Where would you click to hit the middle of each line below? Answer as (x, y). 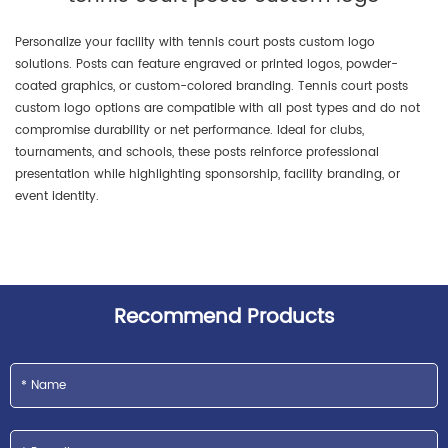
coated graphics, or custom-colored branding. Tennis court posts (211, 86)
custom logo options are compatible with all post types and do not (217, 108)
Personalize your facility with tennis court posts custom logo (195, 42)
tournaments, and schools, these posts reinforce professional (197, 152)
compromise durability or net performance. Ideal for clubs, (189, 130)
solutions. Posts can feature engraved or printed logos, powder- (206, 64)
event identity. (57, 196)
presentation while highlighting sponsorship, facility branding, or (207, 174)
